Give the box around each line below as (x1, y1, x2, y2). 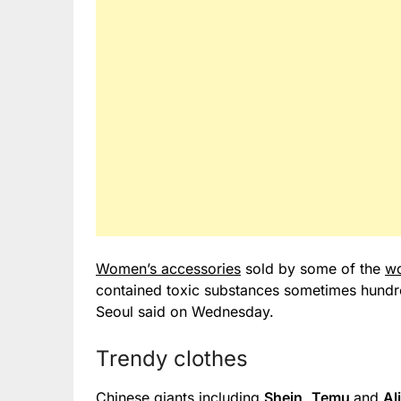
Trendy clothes (96, 345, 248, 371)
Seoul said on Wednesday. (96, 302, 274, 320)
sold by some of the (241, 259, 385, 277)
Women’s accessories (96, 259, 241, 277)
